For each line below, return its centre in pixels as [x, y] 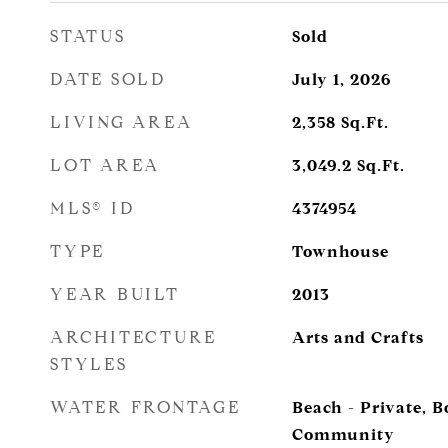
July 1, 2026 [341, 79]
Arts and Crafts [357, 337]
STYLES [89, 364]
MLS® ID [92, 208]
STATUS [88, 36]
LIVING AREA [121, 122]
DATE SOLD [108, 79]
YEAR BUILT [115, 294]
